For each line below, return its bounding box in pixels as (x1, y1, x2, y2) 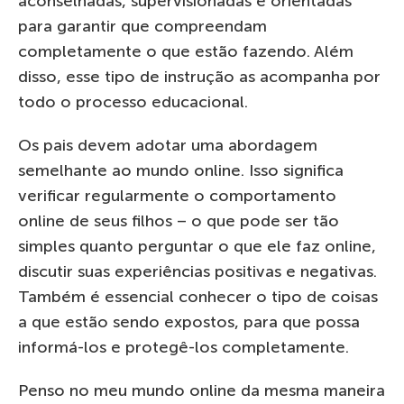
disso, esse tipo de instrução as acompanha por (18, 66, 381, 87)
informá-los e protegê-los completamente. (18, 336, 349, 357)
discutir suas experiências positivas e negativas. (18, 261, 377, 281)
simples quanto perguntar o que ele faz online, (18, 235, 376, 256)
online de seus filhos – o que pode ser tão (18, 210, 339, 231)
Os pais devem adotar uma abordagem (18, 134, 317, 155)
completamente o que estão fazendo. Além (18, 41, 353, 61)
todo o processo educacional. (18, 91, 248, 112)
